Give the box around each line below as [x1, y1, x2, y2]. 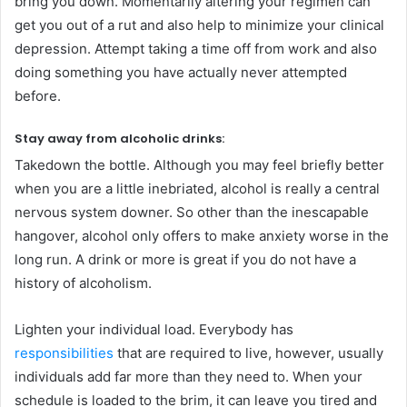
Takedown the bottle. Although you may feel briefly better [15, 155, 384, 174]
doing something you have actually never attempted [15, 64, 347, 81]
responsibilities [15, 343, 114, 362]
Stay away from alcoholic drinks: [15, 130, 224, 147]
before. [15, 87, 61, 104]
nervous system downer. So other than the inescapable [15, 203, 369, 221]
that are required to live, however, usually [114, 343, 383, 362]
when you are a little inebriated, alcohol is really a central [15, 179, 380, 197]
